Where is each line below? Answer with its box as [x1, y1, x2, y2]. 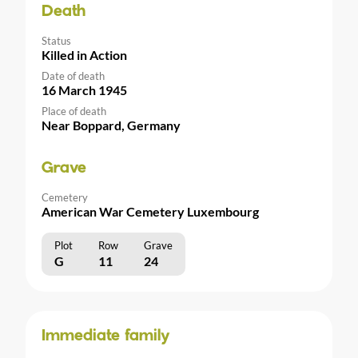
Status [42, 34, 71, 48]
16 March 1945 [42, 82, 127, 98]
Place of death [42, 105, 106, 118]
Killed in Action [42, 47, 127, 63]
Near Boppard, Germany [42, 117, 181, 133]
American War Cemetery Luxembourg [42, 204, 259, 220]
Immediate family [42, 328, 170, 345]
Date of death [42, 70, 105, 83]
